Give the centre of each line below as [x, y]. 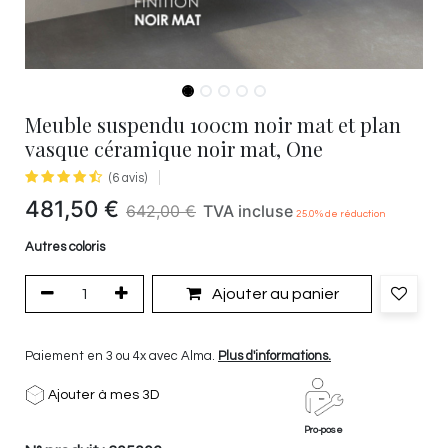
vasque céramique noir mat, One [174, 148]
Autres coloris [65, 246]
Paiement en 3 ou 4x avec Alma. [121, 355]
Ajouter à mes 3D [102, 394]
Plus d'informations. [274, 355]
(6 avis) [128, 178]
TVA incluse [248, 211]
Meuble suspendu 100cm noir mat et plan [213, 124]
